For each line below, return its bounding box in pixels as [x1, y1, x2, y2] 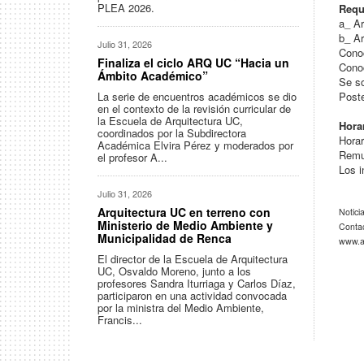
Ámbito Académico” [97, 67, 208, 84]
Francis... [97, 312, 142, 327]
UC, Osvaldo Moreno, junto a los [97, 263, 251, 279]
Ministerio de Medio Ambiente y [97, 217, 273, 233]
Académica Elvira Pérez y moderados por [97, 137, 293, 153]
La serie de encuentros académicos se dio [97, 89, 297, 104]
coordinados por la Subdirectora [97, 125, 246, 141]
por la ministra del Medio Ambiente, [97, 300, 264, 315]
